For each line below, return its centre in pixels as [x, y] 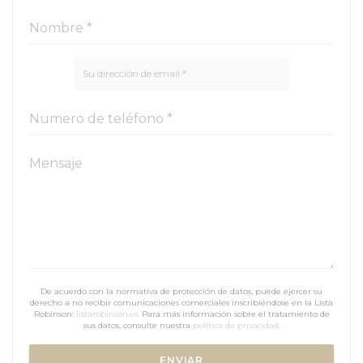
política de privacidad [235, 325]
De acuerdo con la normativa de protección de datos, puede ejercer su [181, 291]
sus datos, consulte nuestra [138, 325]
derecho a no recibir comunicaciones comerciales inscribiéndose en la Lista [181, 302]
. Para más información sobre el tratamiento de [233, 314]
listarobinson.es [107, 314]
